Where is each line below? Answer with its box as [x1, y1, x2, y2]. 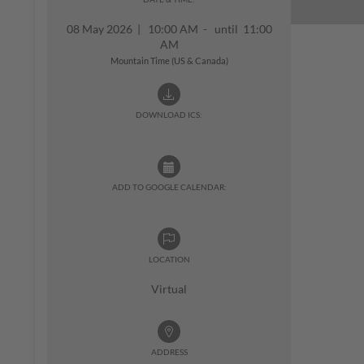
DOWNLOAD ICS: [136, 110, 202, 119]
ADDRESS [150, 347, 188, 357]
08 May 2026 [66, 22, 137, 36]
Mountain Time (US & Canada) [110, 55, 228, 66]
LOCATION [148, 254, 190, 264]
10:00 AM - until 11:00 [140, 22, 272, 36]
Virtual [151, 282, 187, 296]
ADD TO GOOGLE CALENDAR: [111, 182, 227, 192]
